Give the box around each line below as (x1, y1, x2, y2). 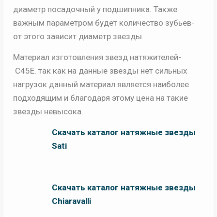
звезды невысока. (13, 107, 83, 117)
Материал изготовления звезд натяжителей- (13, 52, 183, 62)
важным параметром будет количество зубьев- (13, 18, 194, 28)
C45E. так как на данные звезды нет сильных (13, 66, 187, 76)
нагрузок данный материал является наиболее (13, 79, 189, 90)
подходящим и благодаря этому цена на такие (13, 93, 188, 103)
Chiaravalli (51, 196, 91, 206)
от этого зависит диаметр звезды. (13, 31, 144, 42)
